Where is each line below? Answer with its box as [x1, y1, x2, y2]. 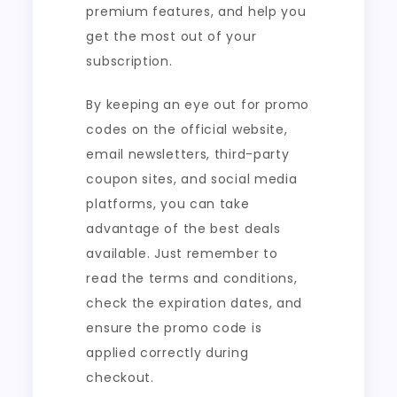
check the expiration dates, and [86, 294, 303, 312]
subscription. [86, 52, 173, 70]
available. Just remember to [86, 245, 278, 262]
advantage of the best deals [86, 220, 281, 237]
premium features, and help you [86, 3, 307, 20]
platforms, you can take [86, 195, 250, 213]
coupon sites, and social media [86, 170, 298, 188]
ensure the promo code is [86, 319, 262, 337]
